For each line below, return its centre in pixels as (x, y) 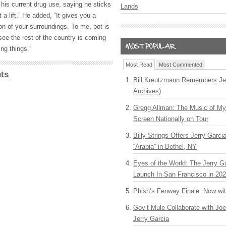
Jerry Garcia (151, 219)
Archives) (147, 91)
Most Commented (181, 65)
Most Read (139, 65)
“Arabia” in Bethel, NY (165, 147)
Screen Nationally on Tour (171, 119)
